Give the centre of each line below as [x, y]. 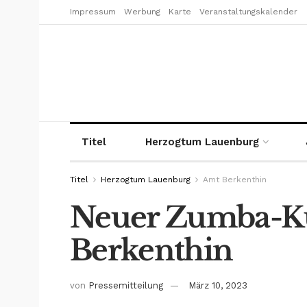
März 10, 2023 [218, 285]
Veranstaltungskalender [248, 12]
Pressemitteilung [126, 285]
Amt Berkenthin [235, 180]
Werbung [142, 12]
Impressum [93, 12]
